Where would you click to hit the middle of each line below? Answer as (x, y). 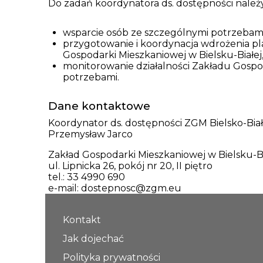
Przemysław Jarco (90, 134)
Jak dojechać (93, 238)
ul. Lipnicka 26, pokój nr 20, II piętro (130, 166)
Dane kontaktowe (99, 106)
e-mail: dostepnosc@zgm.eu (115, 188)
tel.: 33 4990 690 (87, 177)
